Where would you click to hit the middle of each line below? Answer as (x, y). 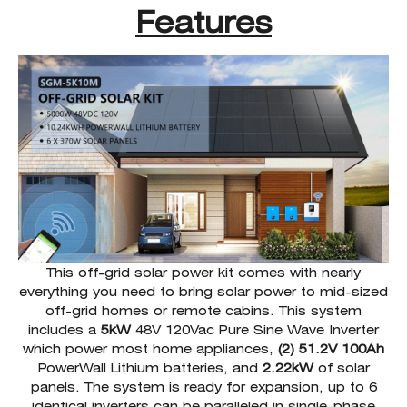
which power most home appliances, (150, 348)
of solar (341, 367)
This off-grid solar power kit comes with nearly (203, 272)
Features (203, 23)
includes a (65, 329)
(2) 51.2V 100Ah (331, 348)
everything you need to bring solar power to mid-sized (203, 291)
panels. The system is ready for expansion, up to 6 (203, 387)
